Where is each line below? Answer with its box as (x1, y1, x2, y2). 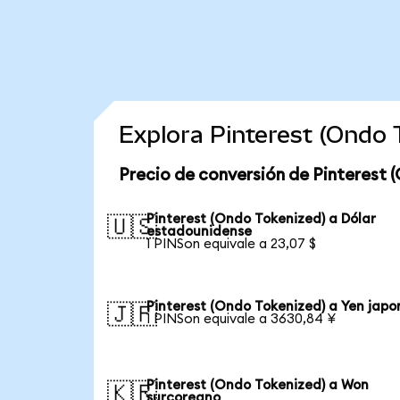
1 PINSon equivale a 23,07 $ (146, 237, 317, 251)
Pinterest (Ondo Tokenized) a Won (146, 378, 370, 392)
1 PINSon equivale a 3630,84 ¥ (146, 312, 337, 326)
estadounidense (146, 224, 253, 238)
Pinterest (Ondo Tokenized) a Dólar (146, 212, 377, 226)
